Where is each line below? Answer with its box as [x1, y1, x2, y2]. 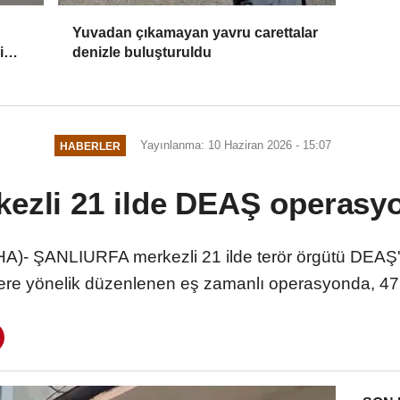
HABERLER [60, 139, 121, 152]
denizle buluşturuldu [72, 45, 212, 61]
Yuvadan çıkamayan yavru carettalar [72, 25, 319, 41]
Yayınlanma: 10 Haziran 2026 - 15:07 [139, 138, 331, 153]
